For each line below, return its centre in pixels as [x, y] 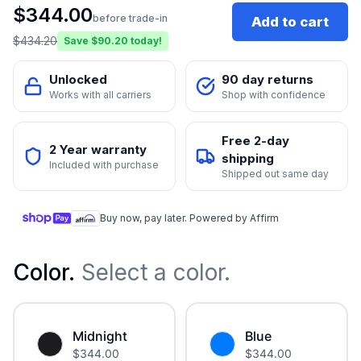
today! [146, 41]
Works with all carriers [100, 95]
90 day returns [268, 80]
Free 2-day [255, 141]
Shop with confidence [274, 95]
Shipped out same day [275, 174]
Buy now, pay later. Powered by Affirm [189, 218]
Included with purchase [104, 165]
